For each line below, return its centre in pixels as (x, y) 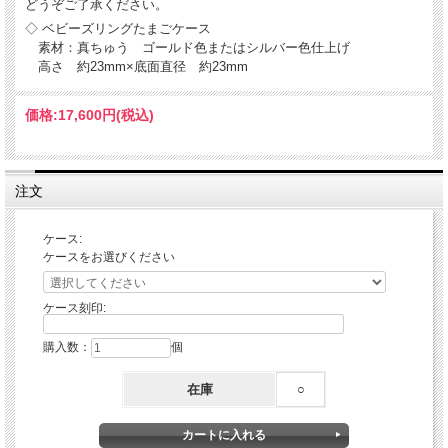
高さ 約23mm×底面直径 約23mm (136, 67)
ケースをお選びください (109, 257)
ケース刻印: (74, 308)
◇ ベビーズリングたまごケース (118, 29)
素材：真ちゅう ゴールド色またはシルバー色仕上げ (187, 48)
